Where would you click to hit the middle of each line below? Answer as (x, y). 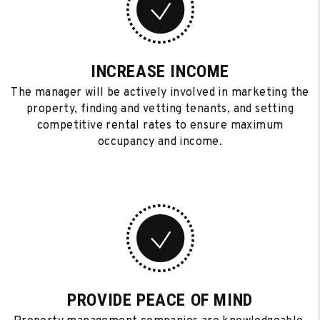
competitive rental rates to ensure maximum (160, 126)
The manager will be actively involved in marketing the (160, 93)
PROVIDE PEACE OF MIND (160, 300)
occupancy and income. (160, 142)
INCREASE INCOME (160, 71)
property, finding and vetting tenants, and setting (160, 109)
